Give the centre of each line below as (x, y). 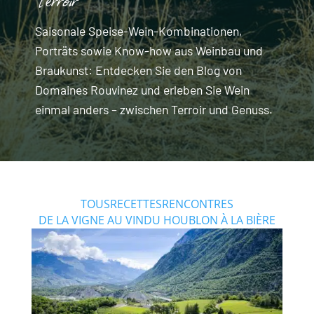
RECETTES (136, 204)
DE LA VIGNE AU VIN (91, 220)
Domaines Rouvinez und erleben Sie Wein (142, 89)
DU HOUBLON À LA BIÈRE (209, 220)
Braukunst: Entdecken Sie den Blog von (138, 70)
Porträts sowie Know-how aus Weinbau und (149, 50)
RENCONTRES (197, 204)
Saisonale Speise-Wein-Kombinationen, (139, 30)
